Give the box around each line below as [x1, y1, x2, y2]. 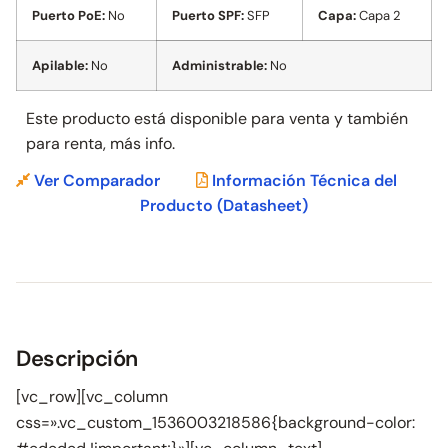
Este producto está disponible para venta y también [26, 108, 408, 129]
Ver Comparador [30, 170, 160, 191]
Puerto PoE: [32, 7, 105, 24]
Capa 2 [356, 7, 400, 24]
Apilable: [32, 57, 88, 74]
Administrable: [172, 57, 267, 74]
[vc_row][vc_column [16, 386, 168, 407]
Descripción [16, 344, 138, 373]
